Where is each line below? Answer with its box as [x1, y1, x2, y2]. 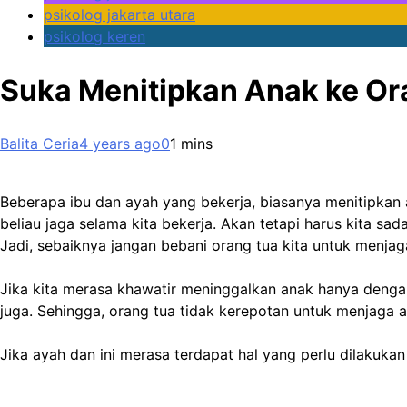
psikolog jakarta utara [44, 5, 195, 25]
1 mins [170, 134, 213, 153]
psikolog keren [44, 27, 145, 46]
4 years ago [79, 134, 161, 153]
